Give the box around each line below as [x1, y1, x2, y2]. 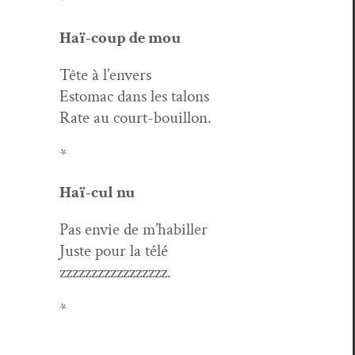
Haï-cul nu [59, 181, 135, 203]
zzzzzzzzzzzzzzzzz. [59, 261, 171, 283]
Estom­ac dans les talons [59, 85, 209, 107]
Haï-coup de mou [59, 26, 181, 48]
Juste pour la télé [59, 239, 168, 261]
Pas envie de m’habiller [59, 218, 208, 240]
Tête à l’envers [59, 63, 151, 86]
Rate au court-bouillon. [59, 106, 212, 128]
